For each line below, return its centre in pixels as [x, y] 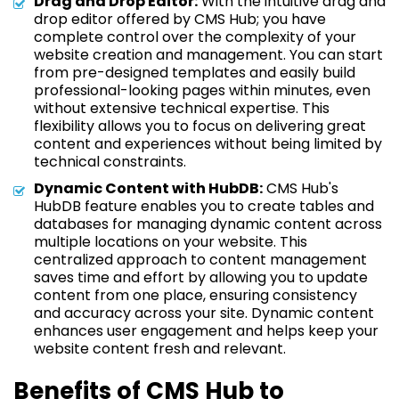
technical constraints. [110, 162]
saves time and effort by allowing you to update [201, 277]
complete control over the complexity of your [195, 37]
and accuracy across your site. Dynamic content [204, 313]
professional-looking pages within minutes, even [202, 90]
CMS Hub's [301, 188]
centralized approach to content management [200, 260]
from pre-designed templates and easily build [195, 73]
